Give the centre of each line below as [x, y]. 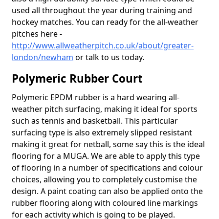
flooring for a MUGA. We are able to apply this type [106, 156]
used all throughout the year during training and [102, 10]
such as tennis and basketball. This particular [95, 121]
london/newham [43, 57]
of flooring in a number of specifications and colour [107, 168]
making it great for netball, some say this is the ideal [108, 144]
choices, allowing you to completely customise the [104, 179]
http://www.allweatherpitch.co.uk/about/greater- [103, 45]
